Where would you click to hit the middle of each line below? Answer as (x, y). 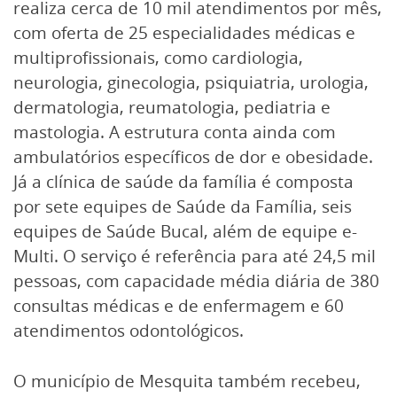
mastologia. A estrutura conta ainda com (175, 132)
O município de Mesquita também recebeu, (187, 381)
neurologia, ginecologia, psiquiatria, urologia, (191, 83)
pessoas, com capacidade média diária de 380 (196, 281)
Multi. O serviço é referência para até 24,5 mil (195, 257)
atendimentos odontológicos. (128, 331)
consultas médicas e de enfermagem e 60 (179, 306)
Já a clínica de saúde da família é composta (183, 182)
